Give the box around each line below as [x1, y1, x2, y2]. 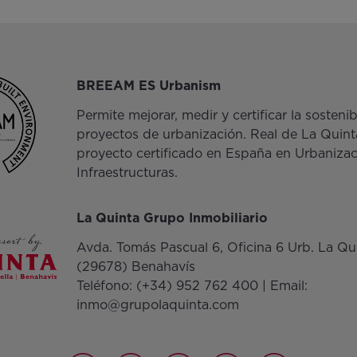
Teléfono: [76, 277, 137, 293]
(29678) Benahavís [76, 258, 196, 274]
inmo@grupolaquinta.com [76, 296, 240, 312]
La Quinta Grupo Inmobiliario [76, 210, 269, 226]
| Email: [258, 277, 308, 293]
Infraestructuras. [76, 164, 178, 180]
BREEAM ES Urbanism [76, 77, 222, 93]
